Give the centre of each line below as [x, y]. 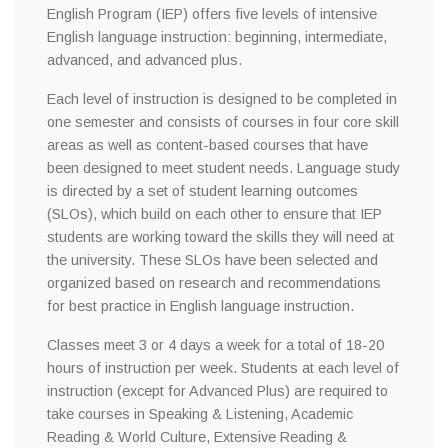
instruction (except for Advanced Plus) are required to [217, 391]
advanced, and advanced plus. [144, 60]
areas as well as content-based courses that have [207, 145]
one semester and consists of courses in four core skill [223, 122]
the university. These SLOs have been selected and [212, 260]
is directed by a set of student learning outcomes [202, 191]
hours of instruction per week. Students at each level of [223, 368]
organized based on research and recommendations [214, 283]
